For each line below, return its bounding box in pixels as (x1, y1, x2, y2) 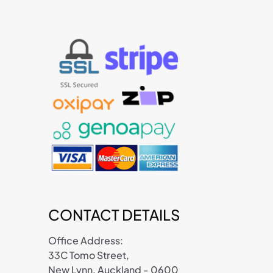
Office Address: (48, 233, 124, 247)
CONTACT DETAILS (48, 205, 181, 224)
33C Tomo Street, (48, 248, 130, 261)
